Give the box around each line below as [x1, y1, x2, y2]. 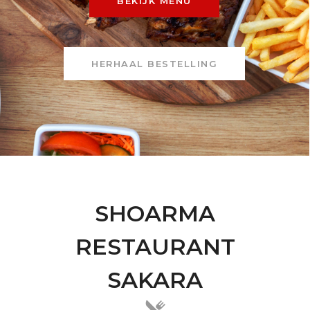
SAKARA [107, 266, 203, 293]
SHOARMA [95, 200, 215, 227]
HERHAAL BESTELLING [91, 58, 218, 69]
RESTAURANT [75, 233, 235, 260]
